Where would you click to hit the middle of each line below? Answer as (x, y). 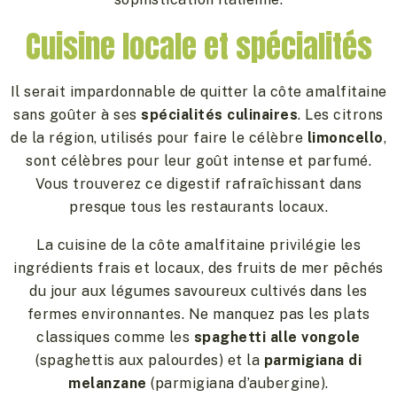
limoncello (345, 137)
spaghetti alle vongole (277, 337)
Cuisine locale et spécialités (198, 46)
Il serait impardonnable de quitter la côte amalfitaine (198, 91)
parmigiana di (312, 360)
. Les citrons (341, 114)
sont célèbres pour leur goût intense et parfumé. (198, 160)
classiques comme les (115, 337)
